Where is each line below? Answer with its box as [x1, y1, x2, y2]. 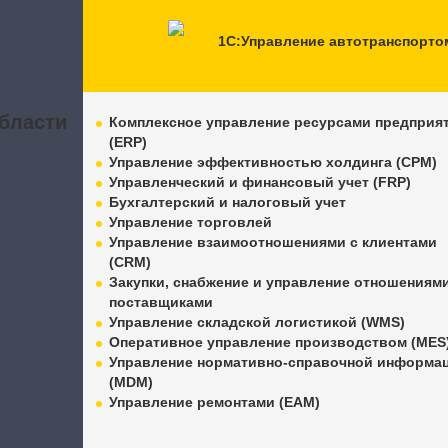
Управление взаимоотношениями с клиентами [109, 234, 438, 250]
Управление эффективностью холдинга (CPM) [109, 154, 438, 170]
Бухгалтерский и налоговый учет [109, 194, 347, 210]
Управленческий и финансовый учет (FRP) [109, 174, 412, 190]
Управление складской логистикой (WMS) [109, 314, 406, 330]
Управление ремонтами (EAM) [109, 394, 321, 410]
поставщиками [109, 294, 214, 310]
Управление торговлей [109, 214, 273, 230]
